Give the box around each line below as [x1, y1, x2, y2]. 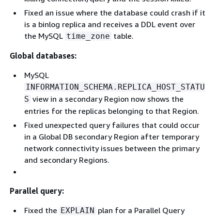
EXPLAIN [61, 205, 94, 215]
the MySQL [24, 31, 65, 41]
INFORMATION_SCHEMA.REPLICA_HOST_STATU [26, 82, 205, 92]
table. [111, 31, 134, 41]
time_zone [66, 31, 110, 41]
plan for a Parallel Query [96, 205, 185, 215]
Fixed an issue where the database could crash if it [24, 7, 205, 17]
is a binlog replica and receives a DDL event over [24, 19, 195, 29]
